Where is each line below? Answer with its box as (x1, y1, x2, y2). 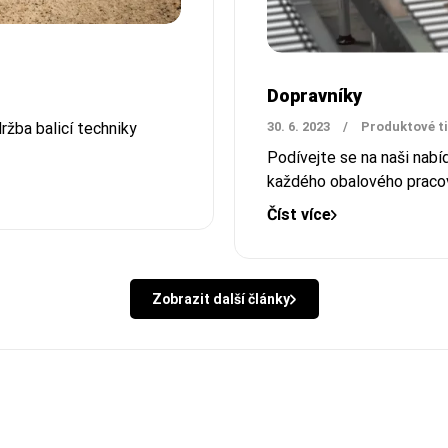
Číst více (267, 205, 331, 225)
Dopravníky (267, 85, 362, 107)
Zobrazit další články (151, 290, 290, 307)
